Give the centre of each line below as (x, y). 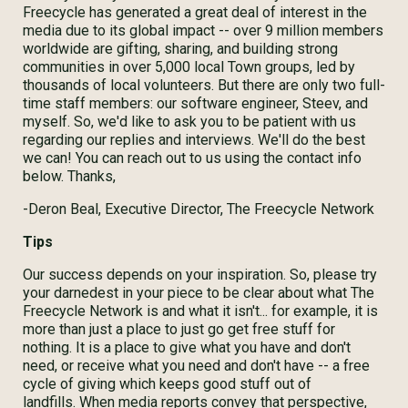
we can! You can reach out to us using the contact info (192, 158)
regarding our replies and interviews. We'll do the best (194, 140)
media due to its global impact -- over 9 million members (203, 31)
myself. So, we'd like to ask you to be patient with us (189, 122)
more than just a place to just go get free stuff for (179, 329)
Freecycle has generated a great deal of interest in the (195, 12)
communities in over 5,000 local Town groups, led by (189, 67)
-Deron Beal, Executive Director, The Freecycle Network (199, 209)
